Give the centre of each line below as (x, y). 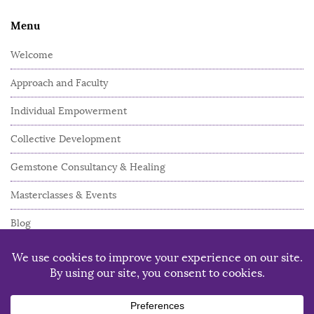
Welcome (32, 55)
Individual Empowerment (69, 111)
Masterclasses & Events (63, 196)
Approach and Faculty (59, 83)
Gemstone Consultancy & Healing (88, 168)
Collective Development (66, 139)
